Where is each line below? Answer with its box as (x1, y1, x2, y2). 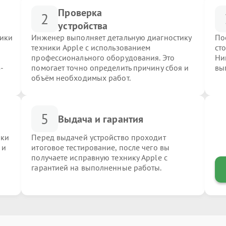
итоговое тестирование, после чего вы (31, 142, 169, 152)
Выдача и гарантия (58, 112, 144, 126)
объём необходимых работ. (31, 73, 131, 83)
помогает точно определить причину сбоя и (31, 63, 189, 73)
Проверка (58, 6, 102, 19)
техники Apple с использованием (31, 42, 151, 52)
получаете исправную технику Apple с (31, 152, 167, 162)
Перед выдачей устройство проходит (31, 132, 166, 142)
